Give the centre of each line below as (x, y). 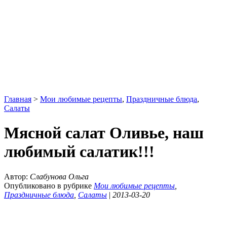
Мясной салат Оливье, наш (104, 133)
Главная (18, 99)
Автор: (17, 176)
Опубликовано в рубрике (49, 185)
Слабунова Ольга (59, 176)
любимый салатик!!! (79, 152)
